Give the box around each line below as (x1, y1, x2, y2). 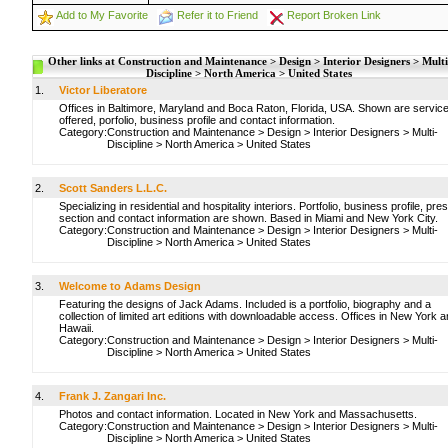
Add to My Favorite (56, 9, 148, 21)
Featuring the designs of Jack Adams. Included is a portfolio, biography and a (59, 298, 431, 310)
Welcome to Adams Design (59, 280, 201, 292)
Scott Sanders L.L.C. (59, 182, 167, 194)
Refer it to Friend (177, 9, 258, 21)
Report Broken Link (287, 9, 381, 21)
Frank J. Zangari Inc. (59, 390, 166, 402)
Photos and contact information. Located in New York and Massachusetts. (59, 408, 417, 420)
